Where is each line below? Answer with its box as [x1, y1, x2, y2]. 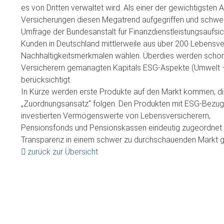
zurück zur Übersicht [27, 147, 98, 156]
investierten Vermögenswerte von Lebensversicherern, [21, 111, 210, 120]
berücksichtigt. [21, 75, 71, 84]
